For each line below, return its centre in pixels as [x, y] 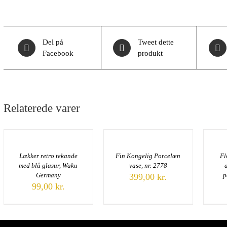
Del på [53, 42]
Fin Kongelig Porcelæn [148, 156]
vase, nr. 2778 [148, 165]
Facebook [58, 53]
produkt [150, 53]
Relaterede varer [42, 108]
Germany [48, 175]
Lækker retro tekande [48, 156]
